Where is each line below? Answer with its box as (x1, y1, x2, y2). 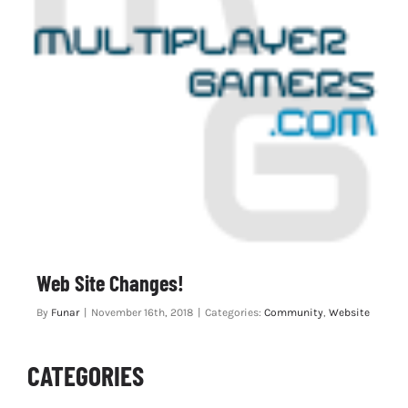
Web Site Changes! (36, 270, 184, 297)
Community (263, 306, 323, 320)
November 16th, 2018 (90, 306, 193, 320)
